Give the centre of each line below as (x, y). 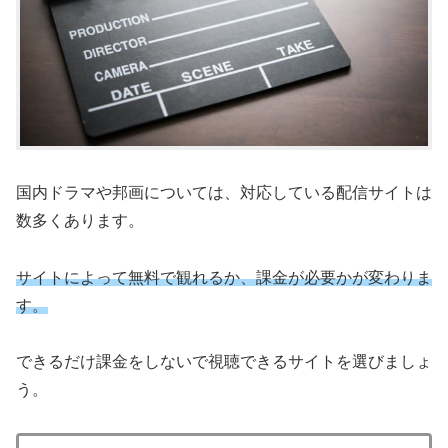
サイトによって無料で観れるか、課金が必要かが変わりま (224, 277)
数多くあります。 (80, 220)
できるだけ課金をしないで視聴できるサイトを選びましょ (224, 362)
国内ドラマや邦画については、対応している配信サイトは (224, 192)
